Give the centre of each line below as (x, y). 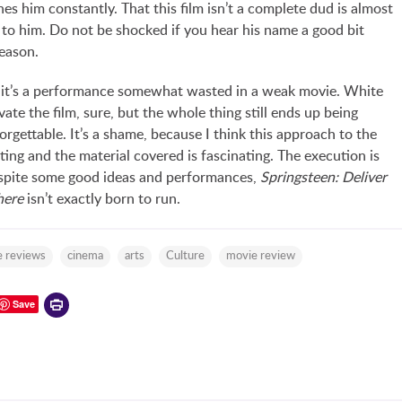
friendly (68, 324)
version (66, 346)
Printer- (212, 303)
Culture (186, 256)
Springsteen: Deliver (324, 177)
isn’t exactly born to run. (102, 199)
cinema (86, 256)
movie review (261, 256)
